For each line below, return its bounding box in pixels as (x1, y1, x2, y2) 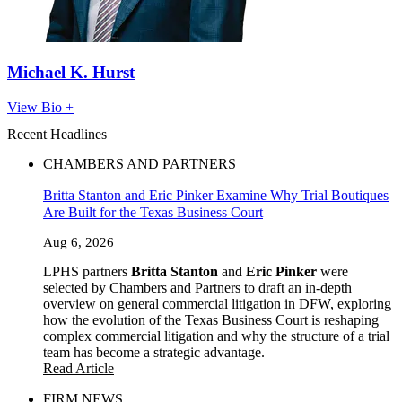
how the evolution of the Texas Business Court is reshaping (43, 311, 379, 328)
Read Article (43, 360, 114, 376)
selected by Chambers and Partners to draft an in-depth (43, 279, 352, 295)
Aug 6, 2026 (43, 234, 114, 249)
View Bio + (7, 99, 74, 115)
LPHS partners (43, 263, 131, 279)
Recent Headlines (7, 126, 107, 142)
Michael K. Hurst (7, 62, 135, 82)
